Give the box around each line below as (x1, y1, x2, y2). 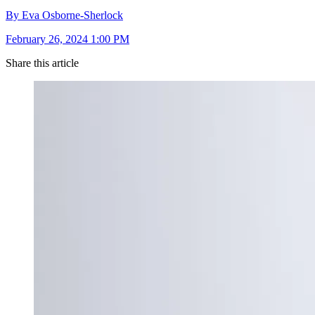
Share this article (6, 57, 79, 70)
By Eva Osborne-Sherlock (6, 9, 123, 22)
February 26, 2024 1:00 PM (6, 33, 129, 46)
